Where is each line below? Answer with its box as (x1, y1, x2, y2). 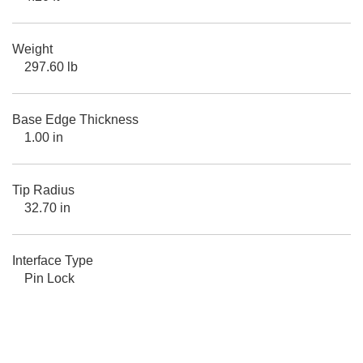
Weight (12, 41, 53, 56)
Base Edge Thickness (12, 112, 139, 126)
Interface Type (12, 253, 93, 267)
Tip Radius (12, 182, 75, 197)
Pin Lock (24, 271, 75, 285)
